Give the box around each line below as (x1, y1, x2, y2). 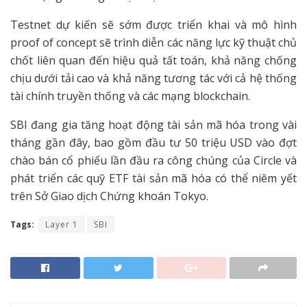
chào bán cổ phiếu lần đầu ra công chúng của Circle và (10, 153, 297, 169)
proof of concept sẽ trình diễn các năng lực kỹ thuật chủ (10, 35, 297, 51)
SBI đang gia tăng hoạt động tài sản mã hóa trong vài (10, 117, 297, 133)
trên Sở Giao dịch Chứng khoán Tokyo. (10, 188, 208, 204)
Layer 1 (45, 219, 78, 231)
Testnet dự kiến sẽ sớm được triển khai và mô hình (10, 17, 297, 33)
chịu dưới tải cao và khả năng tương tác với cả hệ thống (10, 71, 297, 86)
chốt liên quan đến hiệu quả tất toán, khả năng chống (10, 53, 297, 69)
